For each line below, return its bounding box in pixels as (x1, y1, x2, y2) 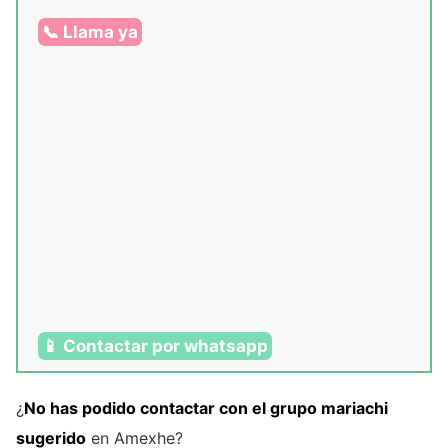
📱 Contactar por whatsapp (42, 336, 268, 357)
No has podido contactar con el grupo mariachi (24, 398, 388, 419)
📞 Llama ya (42, 22, 138, 43)
